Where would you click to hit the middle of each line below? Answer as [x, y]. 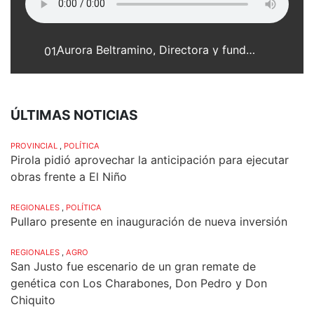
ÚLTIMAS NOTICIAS [74, 115]
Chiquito [33, 300]
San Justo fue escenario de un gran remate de [133, 266]
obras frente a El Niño [69, 176]
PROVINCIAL [34, 145]
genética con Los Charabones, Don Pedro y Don [139, 283]
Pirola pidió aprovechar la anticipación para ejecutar [150, 159]
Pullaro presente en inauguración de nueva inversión [149, 221]
